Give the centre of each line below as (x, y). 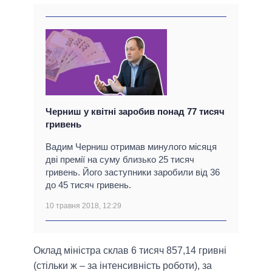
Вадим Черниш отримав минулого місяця (131, 147)
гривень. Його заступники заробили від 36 (133, 172)
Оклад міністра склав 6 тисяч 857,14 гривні (130, 251)
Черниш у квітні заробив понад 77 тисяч (135, 112)
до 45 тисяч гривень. (88, 185)
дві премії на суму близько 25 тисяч (120, 160)
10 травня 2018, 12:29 (83, 206)
